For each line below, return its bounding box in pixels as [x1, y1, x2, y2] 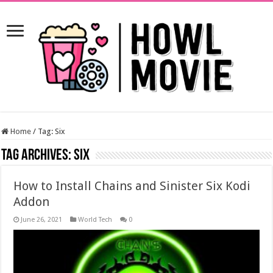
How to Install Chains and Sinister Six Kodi [13, 179, 251, 193]
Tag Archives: [1, 147, 74, 164]
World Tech [78, 216, 113, 224]
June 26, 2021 [21, 216, 63, 224]
